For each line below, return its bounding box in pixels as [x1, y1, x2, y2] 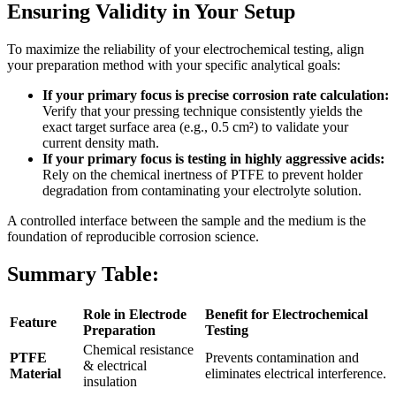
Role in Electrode [83, 307, 187, 323]
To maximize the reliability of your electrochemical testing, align [7, 42, 364, 57]
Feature [10, 315, 57, 331]
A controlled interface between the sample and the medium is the [7, 213, 366, 229]
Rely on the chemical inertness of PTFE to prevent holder [42, 167, 362, 183]
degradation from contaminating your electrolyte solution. [42, 183, 362, 199]
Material [10, 366, 61, 382]
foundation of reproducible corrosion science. [7, 229, 259, 245]
